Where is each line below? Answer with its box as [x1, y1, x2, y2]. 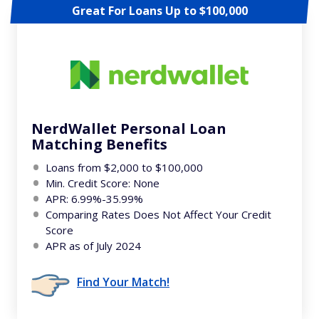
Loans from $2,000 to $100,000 [46, 160, 203, 174]
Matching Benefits [31, 135, 167, 154]
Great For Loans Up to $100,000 [71, 3, 248, 19]
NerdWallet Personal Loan [31, 119, 226, 138]
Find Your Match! [77, 274, 169, 290]
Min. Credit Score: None [46, 176, 159, 190]
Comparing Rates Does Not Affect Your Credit [46, 207, 271, 221]
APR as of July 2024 [46, 239, 141, 253]
